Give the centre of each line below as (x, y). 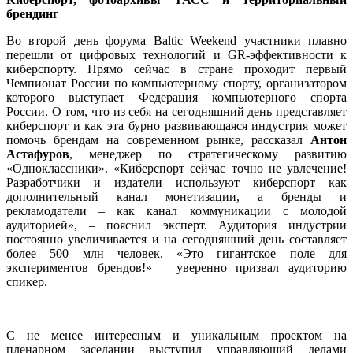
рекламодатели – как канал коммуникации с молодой (176, 211)
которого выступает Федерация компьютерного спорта (176, 98)
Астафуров (38, 154)
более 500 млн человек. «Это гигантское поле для (176, 254)
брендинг (32, 14)
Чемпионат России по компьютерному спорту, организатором (176, 84)
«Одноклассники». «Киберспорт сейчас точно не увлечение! (176, 169)
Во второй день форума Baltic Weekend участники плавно (176, 41)
